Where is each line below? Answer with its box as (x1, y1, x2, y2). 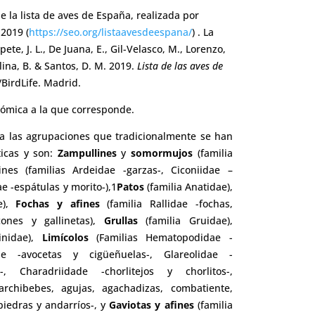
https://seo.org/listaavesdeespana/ (29, 25, 193, 39)
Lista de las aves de (137, 59, 224, 73)
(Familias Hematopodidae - (88, 231, 233, 245)
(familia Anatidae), (143, 180, 233, 194)
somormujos (131, 146, 193, 160)
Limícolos (41, 231, 89, 245)
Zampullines (57, 146, 117, 160)
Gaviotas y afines (109, 298, 194, 312)
